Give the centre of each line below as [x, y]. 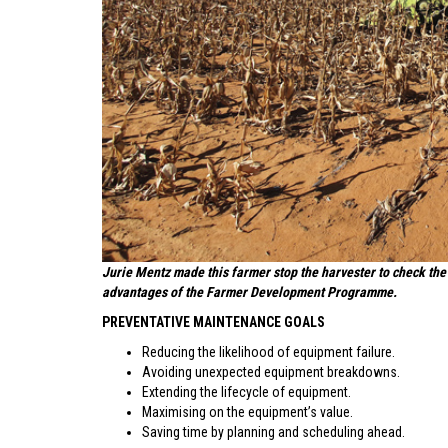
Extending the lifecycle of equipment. [246, 391]
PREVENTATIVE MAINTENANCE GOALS [213, 321]
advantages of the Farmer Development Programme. [249, 291]
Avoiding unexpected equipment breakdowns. [271, 371]
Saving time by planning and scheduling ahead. [273, 431]
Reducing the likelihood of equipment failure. [268, 351]
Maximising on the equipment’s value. [247, 411]
